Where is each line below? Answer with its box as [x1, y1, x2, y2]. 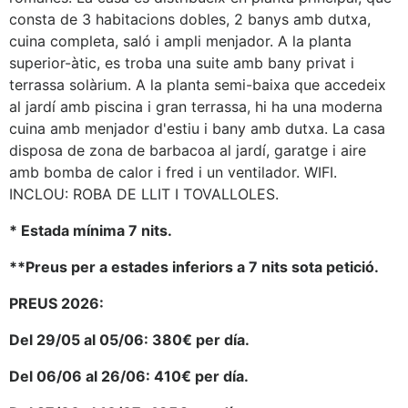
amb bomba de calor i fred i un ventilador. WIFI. [9, 163, 337, 181]
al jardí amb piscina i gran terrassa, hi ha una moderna [9, 97, 382, 116]
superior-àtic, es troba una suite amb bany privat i [9, 54, 354, 72]
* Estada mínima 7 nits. [9, 221, 176, 240]
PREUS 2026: [9, 294, 104, 312]
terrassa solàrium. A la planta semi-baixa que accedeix [9, 76, 386, 94]
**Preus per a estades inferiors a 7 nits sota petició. [9, 258, 379, 276]
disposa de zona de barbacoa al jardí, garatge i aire [9, 141, 366, 159]
